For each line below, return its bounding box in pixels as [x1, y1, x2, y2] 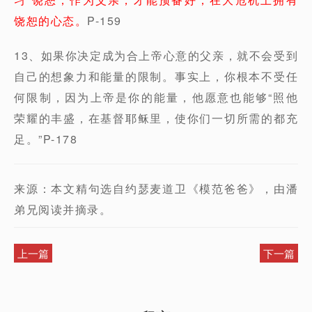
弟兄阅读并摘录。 [14, 201, 111, 217]
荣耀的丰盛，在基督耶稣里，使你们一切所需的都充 [14, 110, 298, 126]
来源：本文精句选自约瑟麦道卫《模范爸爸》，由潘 [14, 180, 298, 196]
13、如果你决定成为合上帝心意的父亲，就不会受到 [14, 47, 298, 63]
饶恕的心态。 [14, 13, 87, 29]
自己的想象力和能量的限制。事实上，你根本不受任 [14, 68, 298, 84]
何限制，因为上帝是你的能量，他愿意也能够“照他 [14, 89, 298, 105]
